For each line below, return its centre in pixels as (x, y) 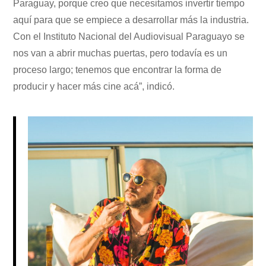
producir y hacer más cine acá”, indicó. (94, 87)
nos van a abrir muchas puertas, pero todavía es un (121, 53)
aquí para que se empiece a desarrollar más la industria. (131, 20)
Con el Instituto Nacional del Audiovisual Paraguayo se (129, 37)
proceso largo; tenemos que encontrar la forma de (118, 70)
